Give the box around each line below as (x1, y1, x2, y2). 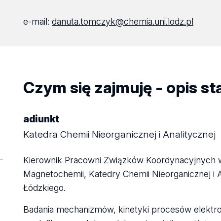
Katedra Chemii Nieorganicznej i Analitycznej (23, 128, 216, 140)
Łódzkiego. (23, 182, 66, 193)
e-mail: (23, 16, 52, 27)
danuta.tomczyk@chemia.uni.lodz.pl (52, 16, 194, 27)
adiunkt (23, 113, 60, 125)
